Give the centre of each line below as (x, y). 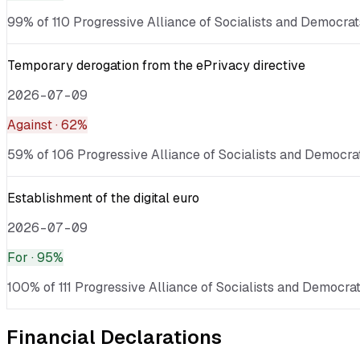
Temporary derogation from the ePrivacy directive (156, 65)
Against (30, 125)
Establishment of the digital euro (103, 198)
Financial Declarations (114, 337)
